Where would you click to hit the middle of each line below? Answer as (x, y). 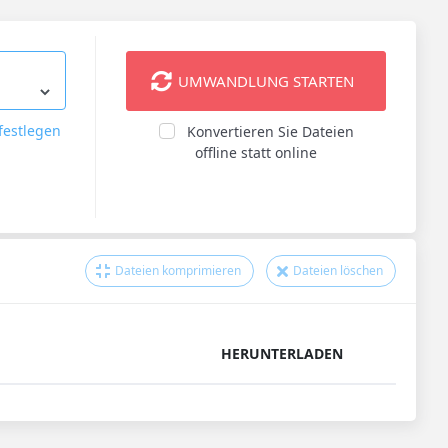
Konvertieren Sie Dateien (270, 131)
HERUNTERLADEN (282, 353)
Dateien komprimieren (176, 270)
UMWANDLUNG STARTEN (264, 81)
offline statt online (256, 152)
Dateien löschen (336, 270)
